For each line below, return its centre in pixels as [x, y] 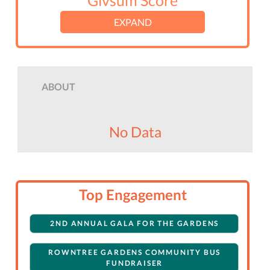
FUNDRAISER [135, 263]
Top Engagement [133, 195]
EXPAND [133, 22]
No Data [135, 132]
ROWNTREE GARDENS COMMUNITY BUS [135, 253]
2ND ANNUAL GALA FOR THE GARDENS [135, 224]
